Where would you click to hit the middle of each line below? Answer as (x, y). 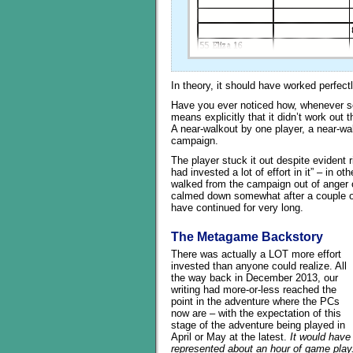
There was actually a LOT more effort (256, 254)
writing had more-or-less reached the (254, 290)
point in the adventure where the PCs (255, 301)
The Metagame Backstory (247, 237)
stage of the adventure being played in (258, 325)
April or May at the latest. (230, 337)
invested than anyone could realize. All (259, 266)
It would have (320, 337)
